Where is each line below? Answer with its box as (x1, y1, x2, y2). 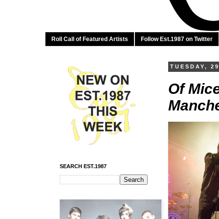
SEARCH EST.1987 (60, 163, 107, 170)
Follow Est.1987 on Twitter (141, 36, 213, 43)
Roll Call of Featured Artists (51, 36, 128, 43)
